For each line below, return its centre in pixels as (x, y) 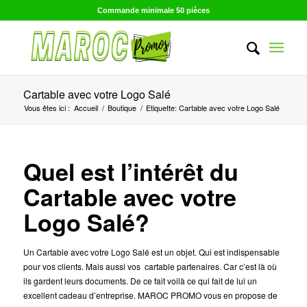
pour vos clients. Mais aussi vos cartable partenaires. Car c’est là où (150, 266)
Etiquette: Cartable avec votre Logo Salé (212, 108)
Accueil (86, 108)
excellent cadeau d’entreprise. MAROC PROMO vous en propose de (150, 295)
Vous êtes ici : (47, 108)
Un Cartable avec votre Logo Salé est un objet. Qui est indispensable (151, 252)
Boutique (122, 108)
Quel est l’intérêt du (131, 171)
